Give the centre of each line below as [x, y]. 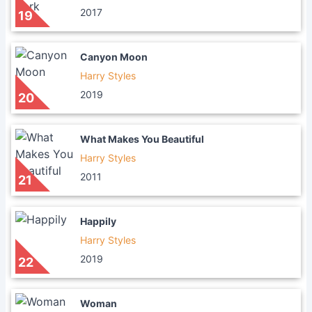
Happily [98, 221]
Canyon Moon [114, 57]
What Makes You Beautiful [142, 139]
